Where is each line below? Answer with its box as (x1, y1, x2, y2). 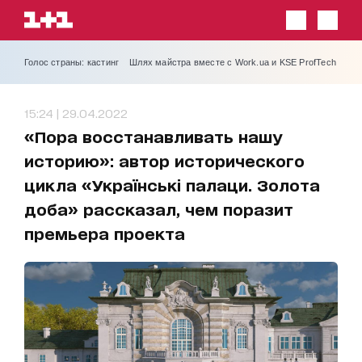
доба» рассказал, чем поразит (24, 200, 293, 218)
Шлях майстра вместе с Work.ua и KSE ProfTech (129, 57, 337, 67)
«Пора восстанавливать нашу (24, 127, 282, 145)
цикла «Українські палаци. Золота (24, 175, 320, 194)
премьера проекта (24, 224, 185, 242)
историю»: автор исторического (24, 151, 305, 170)
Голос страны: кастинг (24, 57, 120, 67)
